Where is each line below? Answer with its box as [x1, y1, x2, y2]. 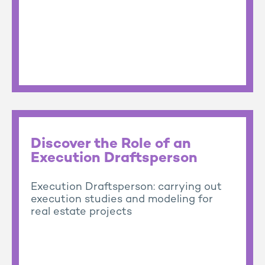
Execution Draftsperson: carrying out [31, 182, 222, 193]
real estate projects [31, 206, 132, 218]
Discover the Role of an [31, 137, 191, 152]
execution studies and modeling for [31, 194, 213, 205]
